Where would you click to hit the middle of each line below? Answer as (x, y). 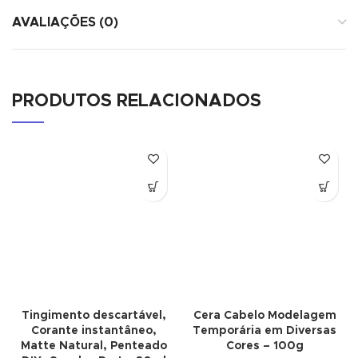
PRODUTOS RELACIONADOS (137, 101)
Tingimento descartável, (93, 315)
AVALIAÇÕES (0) (65, 22)
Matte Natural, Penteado (93, 346)
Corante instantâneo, (93, 330)
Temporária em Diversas (265, 330)
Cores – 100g (265, 346)
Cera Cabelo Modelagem (265, 315)
